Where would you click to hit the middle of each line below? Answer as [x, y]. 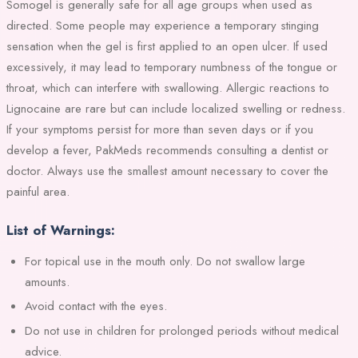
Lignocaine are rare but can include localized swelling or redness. [176, 108]
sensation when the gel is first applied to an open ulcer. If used [167, 46]
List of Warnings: [61, 230]
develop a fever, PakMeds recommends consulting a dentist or [167, 150]
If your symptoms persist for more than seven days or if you [160, 129]
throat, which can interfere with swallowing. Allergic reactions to [168, 88]
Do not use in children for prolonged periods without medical [181, 330]
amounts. [47, 282]
